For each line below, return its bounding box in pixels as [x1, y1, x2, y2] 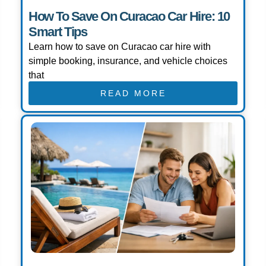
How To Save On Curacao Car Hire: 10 [28, 9, 230, 24]
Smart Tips [28, 24, 87, 40]
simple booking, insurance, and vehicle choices [28, 56, 227, 66]
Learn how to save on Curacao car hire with [28, 42, 211, 52]
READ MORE [100, 88, 166, 99]
